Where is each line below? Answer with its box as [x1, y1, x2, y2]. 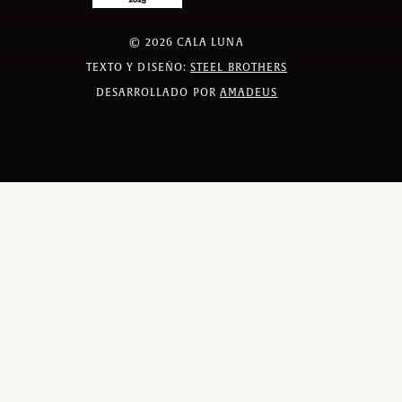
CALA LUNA [176, 36, 244, 49]
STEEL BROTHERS [190, 61, 288, 74]
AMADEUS [219, 86, 278, 100]
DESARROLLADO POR [95, 86, 220, 100]
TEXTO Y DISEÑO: [85, 61, 191, 74]
